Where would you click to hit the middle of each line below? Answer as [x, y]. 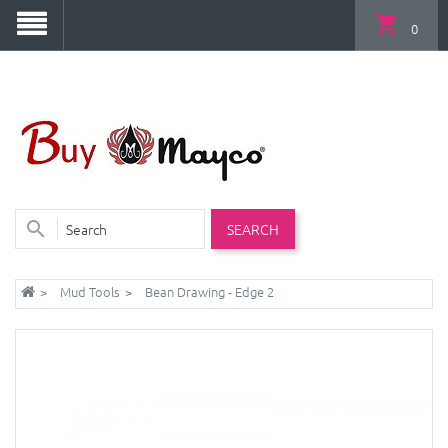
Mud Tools [90, 291]
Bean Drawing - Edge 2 [209, 291]
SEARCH [253, 229]
